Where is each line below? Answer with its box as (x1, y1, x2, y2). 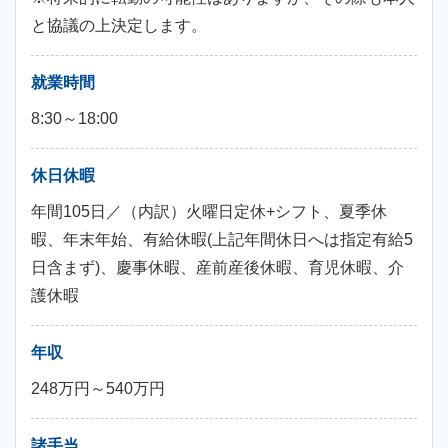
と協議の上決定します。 (31, 17, 207, 34)
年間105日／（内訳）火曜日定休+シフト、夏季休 (31, 203, 387, 220)
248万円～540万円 (31, 380, 165, 397)
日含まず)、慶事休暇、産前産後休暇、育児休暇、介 (31, 259, 404, 276)
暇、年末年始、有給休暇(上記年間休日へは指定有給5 (31, 231, 413, 248)
